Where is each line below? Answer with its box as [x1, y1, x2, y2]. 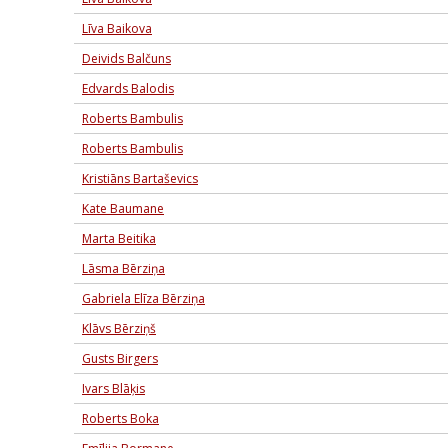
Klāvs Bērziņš [82, 320, 156, 337]
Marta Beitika [82, 230, 156, 247]
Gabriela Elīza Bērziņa [82, 290, 205, 307]
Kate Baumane [82, 200, 164, 217]
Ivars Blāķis [82, 380, 145, 397]
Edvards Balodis [82, 80, 174, 97]
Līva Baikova [82, 20, 152, 37]
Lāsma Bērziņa [82, 260, 165, 277]
